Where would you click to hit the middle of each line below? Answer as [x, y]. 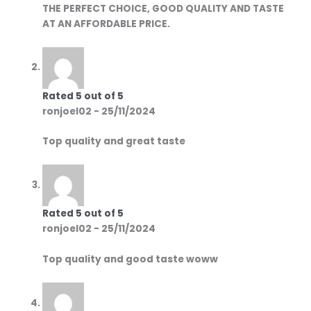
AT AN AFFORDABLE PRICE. [107, 24]
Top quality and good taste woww [131, 260]
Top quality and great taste [114, 142]
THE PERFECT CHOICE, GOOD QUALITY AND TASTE [163, 8]
